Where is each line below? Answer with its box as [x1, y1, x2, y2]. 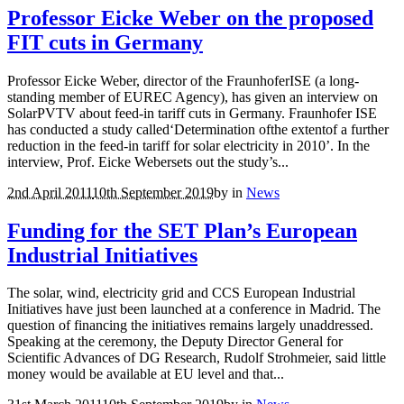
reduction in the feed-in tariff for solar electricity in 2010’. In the [7, 137, 370, 153]
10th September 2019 [92, 184, 214, 200]
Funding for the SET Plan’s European [7, 218, 357, 243]
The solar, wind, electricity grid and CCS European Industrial [7, 285, 355, 301]
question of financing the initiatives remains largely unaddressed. [7, 317, 373, 334]
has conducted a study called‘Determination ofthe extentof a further [7, 121, 389, 137]
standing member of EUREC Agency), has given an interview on [7, 88, 378, 105]
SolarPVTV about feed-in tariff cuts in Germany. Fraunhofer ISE [7, 105, 377, 121]
